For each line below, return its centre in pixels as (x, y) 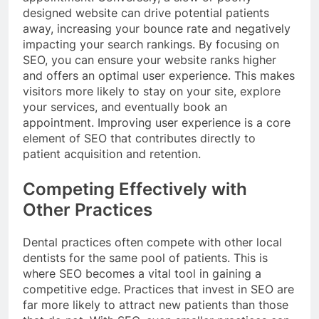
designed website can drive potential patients (146, 13)
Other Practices (88, 210)
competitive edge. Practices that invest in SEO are (158, 289)
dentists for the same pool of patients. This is (145, 258)
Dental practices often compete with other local (152, 242)
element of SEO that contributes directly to (139, 138)
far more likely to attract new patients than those (156, 305)
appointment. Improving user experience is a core (157, 123)
